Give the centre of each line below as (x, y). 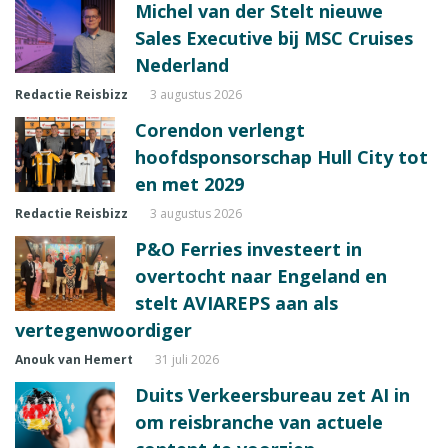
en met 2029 (189, 184)
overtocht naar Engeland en (261, 276)
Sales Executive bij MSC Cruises (274, 38)
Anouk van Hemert (74, 360)
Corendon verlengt (220, 130)
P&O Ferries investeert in (248, 249)
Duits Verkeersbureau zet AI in (272, 395)
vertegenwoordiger (103, 330)
